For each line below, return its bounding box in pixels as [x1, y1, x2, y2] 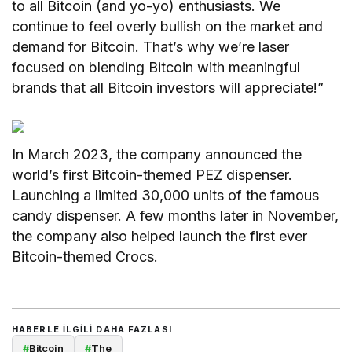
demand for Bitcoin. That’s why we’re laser [12, 38, 290, 56]
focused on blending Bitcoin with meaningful [12, 59, 301, 76]
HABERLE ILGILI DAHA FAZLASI [12, 324, 172, 335]
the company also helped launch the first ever [12, 228, 308, 245]
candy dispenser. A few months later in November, [12, 207, 339, 225]
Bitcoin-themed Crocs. [12, 248, 159, 266]
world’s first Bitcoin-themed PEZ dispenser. [12, 167, 293, 184]
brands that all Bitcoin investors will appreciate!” [12, 79, 324, 97]
